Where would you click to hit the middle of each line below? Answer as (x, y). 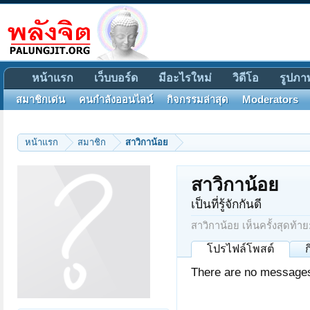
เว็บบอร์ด (116, 78)
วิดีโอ (246, 78)
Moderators (270, 100)
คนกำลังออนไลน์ (116, 100)
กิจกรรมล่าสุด (198, 100)
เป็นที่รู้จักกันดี (226, 204)
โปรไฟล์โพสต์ (240, 249)
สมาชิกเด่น (40, 100)
